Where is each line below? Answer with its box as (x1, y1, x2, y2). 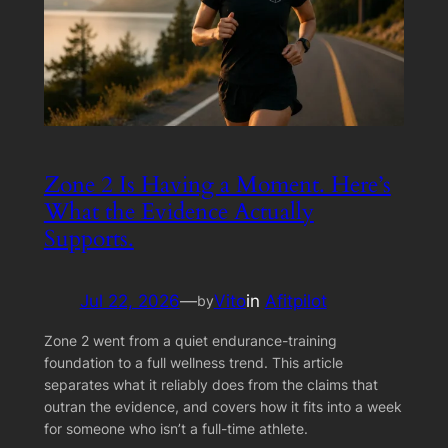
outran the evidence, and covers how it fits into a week (43, 398, 402, 416)
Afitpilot (264, 290, 327, 311)
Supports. (43, 222, 134, 254)
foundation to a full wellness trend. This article (43, 354, 343, 372)
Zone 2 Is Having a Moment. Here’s (43, 168, 391, 200)
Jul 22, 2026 (79, 290, 180, 311)
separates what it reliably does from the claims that (43, 376, 378, 394)
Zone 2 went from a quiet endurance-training (43, 332, 337, 350)
